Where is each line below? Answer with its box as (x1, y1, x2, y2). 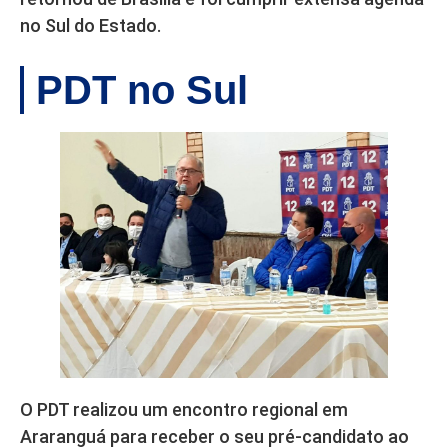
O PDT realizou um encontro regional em (20, 399, 348, 421)
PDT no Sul (36, 68, 248, 113)
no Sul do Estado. (20, 15, 161, 37)
